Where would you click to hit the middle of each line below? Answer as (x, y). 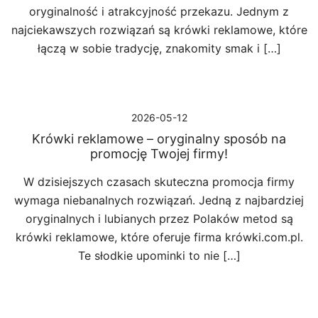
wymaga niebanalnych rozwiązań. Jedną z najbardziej (159, 200)
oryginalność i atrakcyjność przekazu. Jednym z (159, 11)
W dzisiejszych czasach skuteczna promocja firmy (159, 182)
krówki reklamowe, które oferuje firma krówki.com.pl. (159, 237)
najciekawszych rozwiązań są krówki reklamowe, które (159, 30)
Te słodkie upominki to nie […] (159, 256)
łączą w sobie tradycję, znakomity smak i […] (159, 48)
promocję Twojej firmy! (159, 154)
